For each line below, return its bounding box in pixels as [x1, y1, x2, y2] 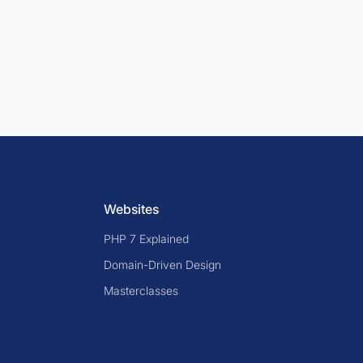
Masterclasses [104, 284, 178, 297]
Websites [104, 201, 159, 217]
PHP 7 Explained [104, 232, 189, 246]
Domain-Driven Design [104, 258, 221, 271]
